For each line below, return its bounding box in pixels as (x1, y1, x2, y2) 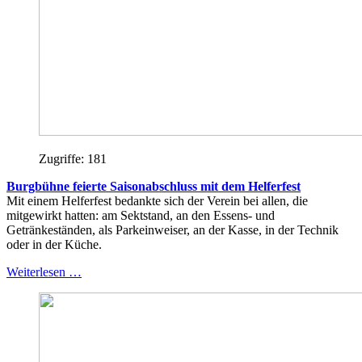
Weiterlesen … (6, 264, 82, 279)
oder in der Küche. (6, 237, 102, 251)
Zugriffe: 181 (39, 151, 107, 166)
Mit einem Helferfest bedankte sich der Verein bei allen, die (6, 193, 308, 208)
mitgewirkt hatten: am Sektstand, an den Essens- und (6, 208, 275, 222)
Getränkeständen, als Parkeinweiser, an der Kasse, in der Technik (6, 222, 339, 237)
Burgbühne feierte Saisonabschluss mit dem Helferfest (6, 179, 301, 193)
